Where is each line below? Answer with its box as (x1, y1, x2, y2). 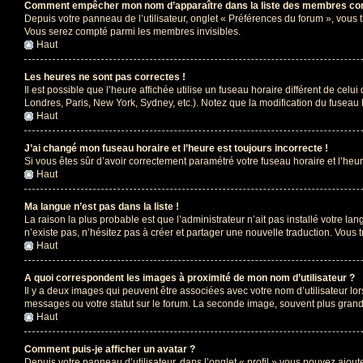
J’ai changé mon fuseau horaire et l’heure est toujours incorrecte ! (24, 142, 328, 154)
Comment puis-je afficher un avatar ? (24, 343, 195, 355)
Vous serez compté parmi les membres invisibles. (24, 25, 241, 37)
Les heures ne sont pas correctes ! (24, 70, 186, 83)
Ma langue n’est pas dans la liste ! (24, 200, 179, 212)
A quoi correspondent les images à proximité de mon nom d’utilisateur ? (24, 271, 355, 284)
